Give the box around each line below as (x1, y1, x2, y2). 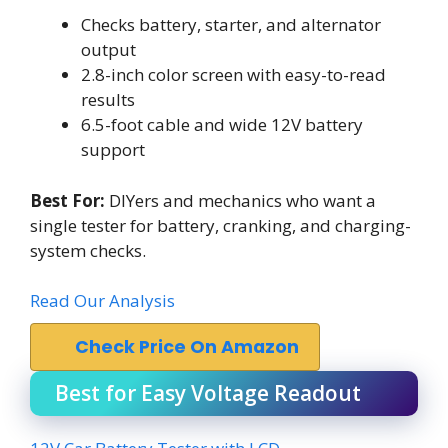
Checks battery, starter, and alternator (81, 13, 381, 36)
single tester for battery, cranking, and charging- (30, 213, 411, 237)
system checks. (30, 238, 146, 262)
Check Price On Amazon (75, 335, 299, 359)
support (81, 138, 145, 161)
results (81, 88, 135, 111)
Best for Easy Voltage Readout (55, 379, 361, 407)
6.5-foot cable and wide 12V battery (81, 113, 363, 136)
